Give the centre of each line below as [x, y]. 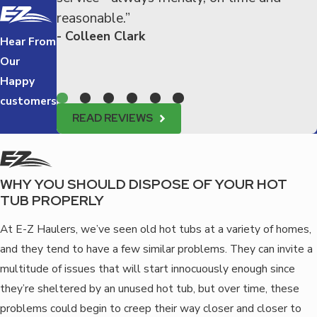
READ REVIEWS [112, 118]
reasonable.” [93, 18]
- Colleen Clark [101, 36]
